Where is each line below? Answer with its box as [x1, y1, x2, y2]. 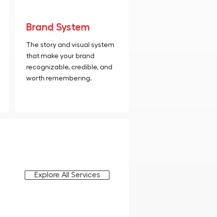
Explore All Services [34, 171, 100, 179]
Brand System [26, 22, 90, 32]
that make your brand [26, 53, 94, 60]
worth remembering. [26, 75, 92, 82]
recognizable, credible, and [26, 64, 112, 71]
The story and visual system [26, 42, 114, 48]
